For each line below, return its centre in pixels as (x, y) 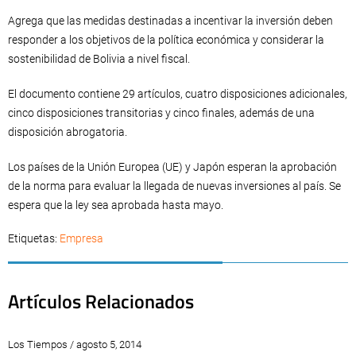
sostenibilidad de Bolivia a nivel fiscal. (99, 59)
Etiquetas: (34, 238)
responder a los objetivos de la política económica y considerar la (166, 40)
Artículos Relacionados (101, 301)
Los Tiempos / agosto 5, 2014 (75, 344)
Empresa (81, 238)
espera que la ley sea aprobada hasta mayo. (116, 205)
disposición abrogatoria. (68, 132)
